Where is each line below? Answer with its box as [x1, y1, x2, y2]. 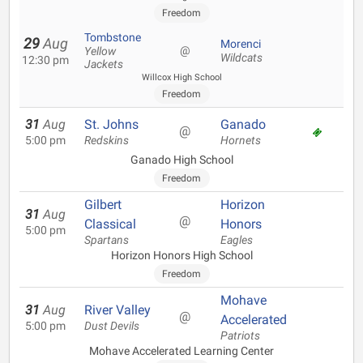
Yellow [84, 45, 116, 58]
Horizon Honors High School [110, 249, 253, 262]
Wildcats [220, 51, 263, 65]
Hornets [220, 134, 261, 147]
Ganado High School [130, 153, 233, 166]
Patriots [220, 329, 260, 343]
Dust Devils [84, 319, 139, 333]
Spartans [84, 233, 129, 247]
